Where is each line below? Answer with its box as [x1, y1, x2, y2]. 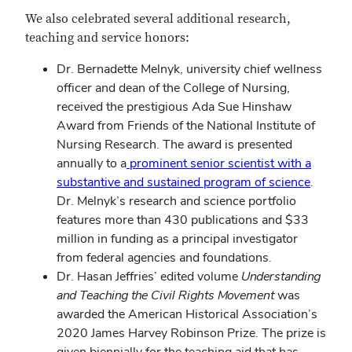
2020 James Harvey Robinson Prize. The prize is [57, 324, 326, 341]
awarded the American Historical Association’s [57, 306, 317, 322]
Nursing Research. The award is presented [57, 136, 292, 152]
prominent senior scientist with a [126, 155, 311, 171]
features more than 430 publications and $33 [57, 211, 309, 228]
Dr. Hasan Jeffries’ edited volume [57, 268, 241, 284]
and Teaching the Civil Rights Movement [57, 287, 274, 303]
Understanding [241, 268, 321, 284]
